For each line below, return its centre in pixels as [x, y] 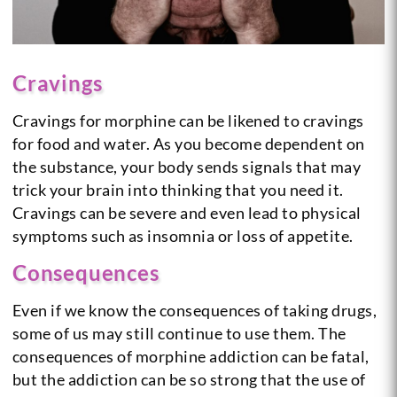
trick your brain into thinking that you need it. [178, 189]
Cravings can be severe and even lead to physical [187, 212]
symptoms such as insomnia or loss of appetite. [183, 235]
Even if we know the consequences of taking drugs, [195, 310]
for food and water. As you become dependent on [188, 143]
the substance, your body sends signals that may [187, 166]
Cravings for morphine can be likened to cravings [188, 120]
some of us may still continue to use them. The [179, 333]
